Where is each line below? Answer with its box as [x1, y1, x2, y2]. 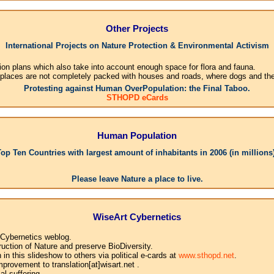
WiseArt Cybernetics [93, 211, 181, 222]
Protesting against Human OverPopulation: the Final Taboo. [24, 84, 250, 94]
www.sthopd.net [178, 251, 234, 261]
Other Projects [106, 23, 168, 34]
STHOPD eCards [106, 93, 168, 103]
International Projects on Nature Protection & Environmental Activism [5, 41, 269, 51]
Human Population [97, 130, 177, 141]
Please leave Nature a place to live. [71, 174, 203, 184]
